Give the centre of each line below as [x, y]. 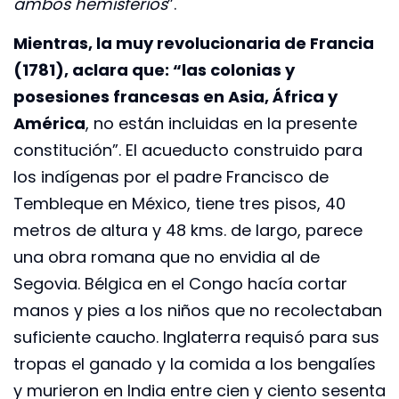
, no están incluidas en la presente [221, 124]
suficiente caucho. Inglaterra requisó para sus [196, 338]
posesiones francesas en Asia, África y [175, 97]
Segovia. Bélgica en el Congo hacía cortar [180, 284]
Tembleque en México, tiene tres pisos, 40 [179, 204]
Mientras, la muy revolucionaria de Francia [194, 44]
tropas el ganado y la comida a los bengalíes [195, 364]
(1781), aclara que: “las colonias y [154, 70]
